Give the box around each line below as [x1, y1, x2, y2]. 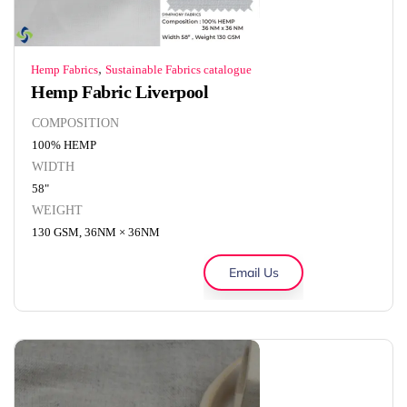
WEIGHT [32, 203, 83, 217]
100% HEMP [32, 137, 96, 152]
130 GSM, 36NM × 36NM [32, 224, 160, 239]
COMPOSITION [32, 115, 119, 130]
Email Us [228, 263, 279, 281]
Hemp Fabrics [31, 62, 98, 76]
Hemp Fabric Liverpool [31, 81, 209, 102]
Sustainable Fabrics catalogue [105, 62, 252, 76]
